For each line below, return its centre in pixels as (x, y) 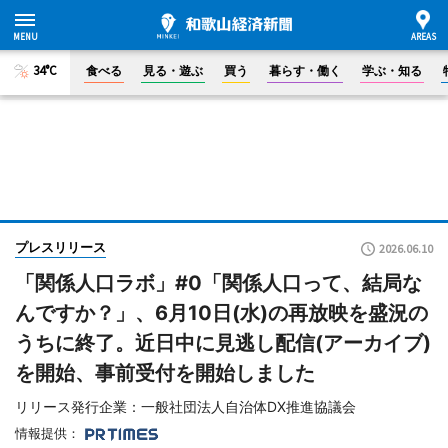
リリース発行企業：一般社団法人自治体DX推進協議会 (185, 406)
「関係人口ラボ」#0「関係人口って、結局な (218, 283)
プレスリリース (60, 247)
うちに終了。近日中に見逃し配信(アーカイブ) (223, 343)
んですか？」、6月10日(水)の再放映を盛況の (221, 313)
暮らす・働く (305, 70)
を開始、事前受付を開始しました (165, 373)
